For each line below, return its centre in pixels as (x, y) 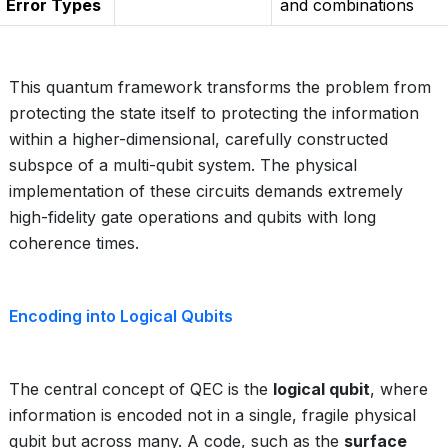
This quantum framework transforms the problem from (220, 87)
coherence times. (74, 243)
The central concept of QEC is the (141, 389)
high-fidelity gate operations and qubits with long (192, 217)
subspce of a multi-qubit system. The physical (183, 165)
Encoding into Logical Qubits (121, 316)
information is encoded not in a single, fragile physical (212, 415)
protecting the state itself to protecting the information (214, 113)
